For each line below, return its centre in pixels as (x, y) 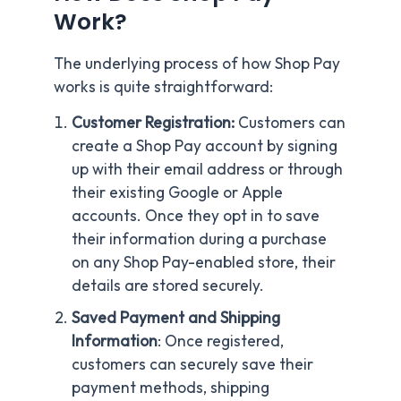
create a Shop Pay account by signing (205, 145)
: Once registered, (221, 341)
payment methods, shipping (171, 387)
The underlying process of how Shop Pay (197, 64)
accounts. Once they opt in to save (196, 215)
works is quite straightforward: (163, 87)
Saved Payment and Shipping (176, 317)
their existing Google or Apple (177, 192)
